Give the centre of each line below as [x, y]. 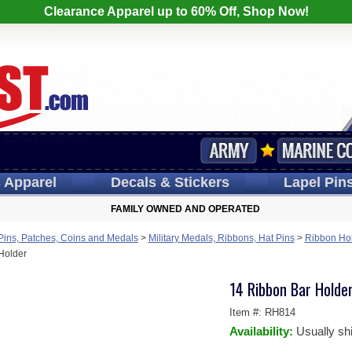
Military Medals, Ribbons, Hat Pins [221, 238]
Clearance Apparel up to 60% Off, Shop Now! [176, 11]
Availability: [262, 331]
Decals [133, 182]
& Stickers [192, 182]
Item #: [247, 312]
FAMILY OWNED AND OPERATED [185, 209]
